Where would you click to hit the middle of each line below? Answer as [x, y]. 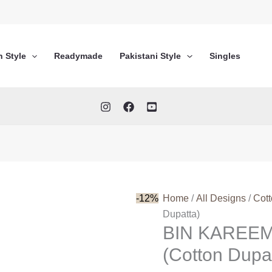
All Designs [221, 198]
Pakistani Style [151, 56]
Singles [225, 56]
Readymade [79, 56]
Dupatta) [182, 214]
